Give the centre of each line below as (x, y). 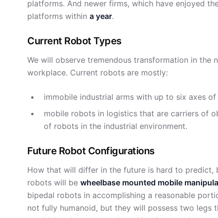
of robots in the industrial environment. (116, 126)
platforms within (58, 16)
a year (101, 16)
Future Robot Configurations (91, 151)
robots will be (54, 182)
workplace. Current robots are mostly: (98, 73)
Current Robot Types (74, 41)
